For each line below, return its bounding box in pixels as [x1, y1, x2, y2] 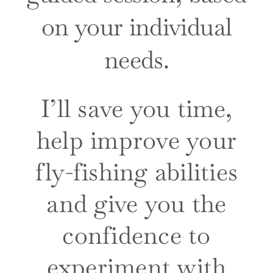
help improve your [36, 124, 237, 157]
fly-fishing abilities [35, 156, 238, 188]
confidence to [62, 219, 211, 252]
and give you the [46, 188, 227, 220]
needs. [104, 44, 169, 76]
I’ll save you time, [41, 93, 232, 125]
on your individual [41, 11, 232, 43]
